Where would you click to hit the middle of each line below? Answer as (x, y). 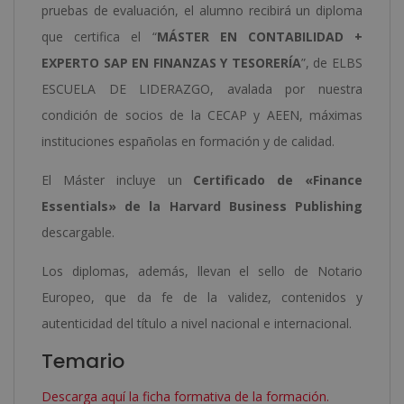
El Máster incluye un (118, 179)
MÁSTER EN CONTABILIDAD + (259, 36)
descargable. (78, 232)
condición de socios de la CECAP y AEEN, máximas (202, 115)
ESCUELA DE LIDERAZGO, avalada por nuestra (202, 88)
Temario (83, 361)
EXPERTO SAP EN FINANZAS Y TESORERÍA (171, 62)
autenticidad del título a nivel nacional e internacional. (197, 323)
